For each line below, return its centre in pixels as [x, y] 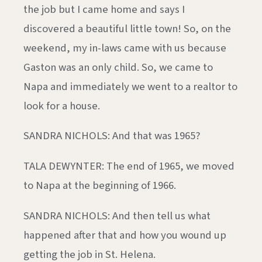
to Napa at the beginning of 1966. [100, 186]
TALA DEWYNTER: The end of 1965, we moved [129, 166]
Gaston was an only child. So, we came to [118, 67]
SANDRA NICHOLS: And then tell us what [117, 216]
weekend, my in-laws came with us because [125, 48]
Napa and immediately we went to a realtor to [130, 86]
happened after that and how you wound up [125, 235]
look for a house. [62, 106]
